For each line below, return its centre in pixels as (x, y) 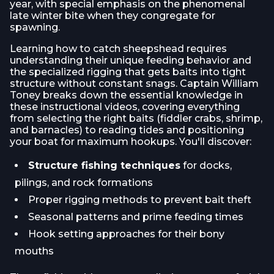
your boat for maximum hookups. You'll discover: (131, 142)
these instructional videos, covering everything (125, 107)
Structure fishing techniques (104, 165)
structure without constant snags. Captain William (134, 83)
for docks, (206, 165)
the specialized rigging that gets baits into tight (128, 72)
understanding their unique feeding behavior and (131, 60)
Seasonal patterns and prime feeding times (136, 217)
